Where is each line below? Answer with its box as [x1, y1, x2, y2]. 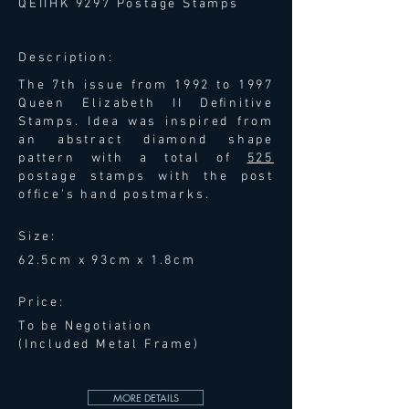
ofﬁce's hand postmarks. [18, 187, 211, 203]
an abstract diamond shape [18, 132, 274, 148]
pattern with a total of [18, 151, 247, 166]
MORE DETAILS [112, 391, 179, 404]
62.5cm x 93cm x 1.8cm [18, 253, 196, 268]
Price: [18, 295, 65, 310]
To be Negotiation [18, 319, 153, 334]
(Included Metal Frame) [18, 337, 200, 352]
